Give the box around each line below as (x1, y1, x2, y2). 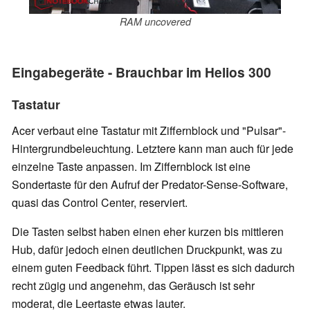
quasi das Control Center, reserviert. (12, 194, 188, 211)
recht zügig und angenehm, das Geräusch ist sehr (12, 277, 255, 294)
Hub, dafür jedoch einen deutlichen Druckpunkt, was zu (12, 241, 282, 258)
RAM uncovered (119, 14, 191, 28)
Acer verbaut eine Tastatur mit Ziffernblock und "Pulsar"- (12, 122, 286, 139)
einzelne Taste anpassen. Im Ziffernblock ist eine (12, 158, 250, 175)
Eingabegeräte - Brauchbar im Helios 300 (12, 62, 271, 82)
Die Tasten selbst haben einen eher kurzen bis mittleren (12, 224, 284, 240)
